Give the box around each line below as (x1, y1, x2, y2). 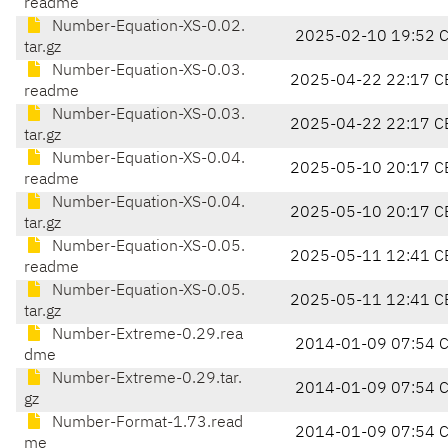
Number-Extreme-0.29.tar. (48, 371, 242, 388)
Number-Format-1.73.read (48, 415, 243, 432)
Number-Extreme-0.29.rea (48, 327, 243, 344)
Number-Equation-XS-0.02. (48, 19, 245, 36)
